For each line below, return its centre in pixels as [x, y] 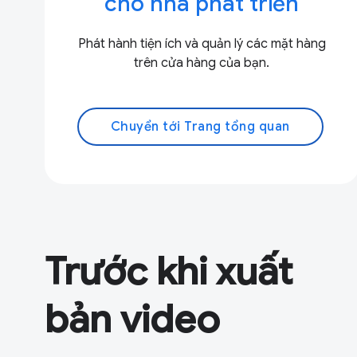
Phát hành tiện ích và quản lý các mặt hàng [202, 43]
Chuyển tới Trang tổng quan [200, 126]
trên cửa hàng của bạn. [202, 63]
